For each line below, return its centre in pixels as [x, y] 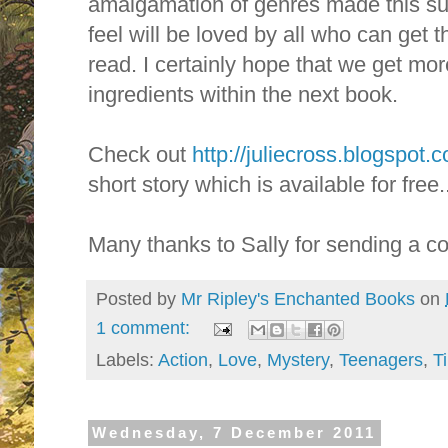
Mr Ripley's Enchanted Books [298, 299]
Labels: [127, 359]
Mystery [298, 359]
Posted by [138, 299]
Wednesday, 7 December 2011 [234, 433]
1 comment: [145, 328]
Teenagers [381, 359]
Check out [137, 155]
